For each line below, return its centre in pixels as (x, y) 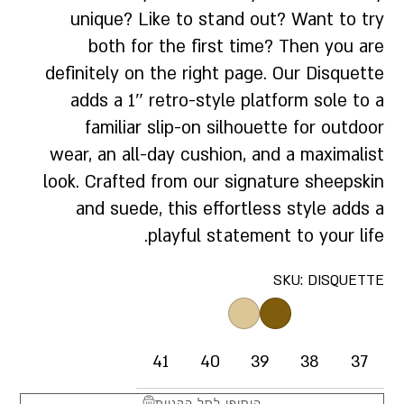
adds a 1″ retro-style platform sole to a (227, 101)
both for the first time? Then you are (236, 46)
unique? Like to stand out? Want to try (227, 19)
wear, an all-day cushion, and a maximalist (216, 155)
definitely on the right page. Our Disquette (214, 73)
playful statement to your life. (266, 236)
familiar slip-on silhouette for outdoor (234, 128)
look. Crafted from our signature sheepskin (213, 182)
